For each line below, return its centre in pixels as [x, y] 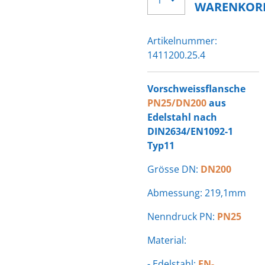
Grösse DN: [174, 169]
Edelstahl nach [182, 117]
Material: [167, 240]
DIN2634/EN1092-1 [190, 131]
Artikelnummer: [182, 41]
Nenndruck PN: [182, 216]
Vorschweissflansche [196, 89]
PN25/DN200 [177, 103]
